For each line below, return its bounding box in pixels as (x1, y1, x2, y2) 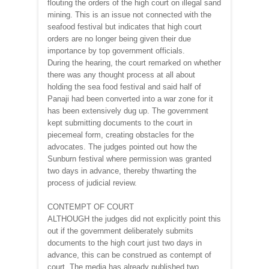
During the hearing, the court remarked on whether (47, 58, 221, 67)
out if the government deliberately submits (47, 226, 193, 235)
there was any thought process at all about (47, 70, 195, 79)
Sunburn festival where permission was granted (47, 154, 211, 163)
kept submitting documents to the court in (47, 118, 192, 127)
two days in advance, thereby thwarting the (47, 166, 196, 175)
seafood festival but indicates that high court (47, 22, 202, 31)
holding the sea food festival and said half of (47, 82, 201, 91)
